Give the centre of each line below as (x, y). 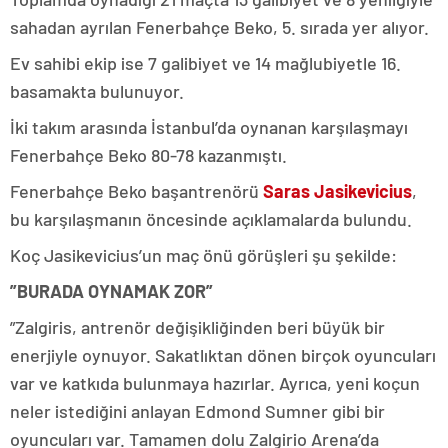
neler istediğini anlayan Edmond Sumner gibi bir (197, 411)
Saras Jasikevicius (335, 191)
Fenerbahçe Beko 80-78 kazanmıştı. (148, 155)
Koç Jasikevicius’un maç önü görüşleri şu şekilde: (203, 255)
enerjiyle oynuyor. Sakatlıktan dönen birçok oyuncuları (223, 355)
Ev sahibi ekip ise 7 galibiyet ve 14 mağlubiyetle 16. (205, 63)
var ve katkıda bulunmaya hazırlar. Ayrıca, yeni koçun (215, 383)
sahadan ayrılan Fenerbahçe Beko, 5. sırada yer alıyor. (219, 27)
